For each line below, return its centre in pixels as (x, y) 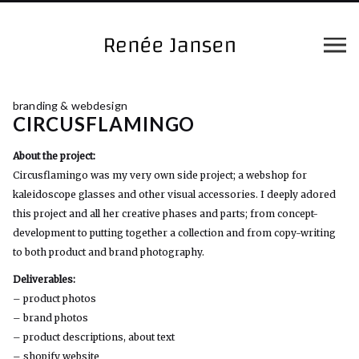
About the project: (54, 156)
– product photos (54, 298)
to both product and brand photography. (109, 252)
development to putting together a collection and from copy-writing (174, 233)
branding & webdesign (70, 105)
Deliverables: (44, 279)
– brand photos (50, 318)
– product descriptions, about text (94, 337)
